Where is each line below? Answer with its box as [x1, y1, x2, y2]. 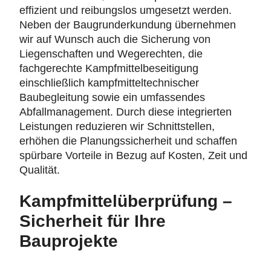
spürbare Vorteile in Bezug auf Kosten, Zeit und [19, 149, 247, 162]
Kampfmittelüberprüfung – [19, 192, 232, 211]
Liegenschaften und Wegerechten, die [19, 48, 203, 60]
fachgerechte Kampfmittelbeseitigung [19, 62, 198, 75]
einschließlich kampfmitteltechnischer [19, 77, 199, 90]
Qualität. [19, 164, 60, 177]
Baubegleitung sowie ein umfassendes [19, 91, 205, 104]
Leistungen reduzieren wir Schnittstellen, [19, 120, 215, 133]
